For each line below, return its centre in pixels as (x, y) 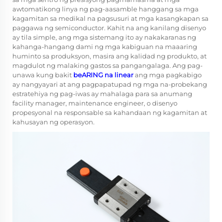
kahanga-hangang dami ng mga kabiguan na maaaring (105, 47)
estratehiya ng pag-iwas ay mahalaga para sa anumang (102, 94)
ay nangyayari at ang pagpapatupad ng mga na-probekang (110, 84)
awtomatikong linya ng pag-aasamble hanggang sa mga (106, 9)
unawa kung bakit (43, 75)
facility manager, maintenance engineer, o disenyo (95, 103)
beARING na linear (104, 75)
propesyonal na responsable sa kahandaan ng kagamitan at (110, 112)
